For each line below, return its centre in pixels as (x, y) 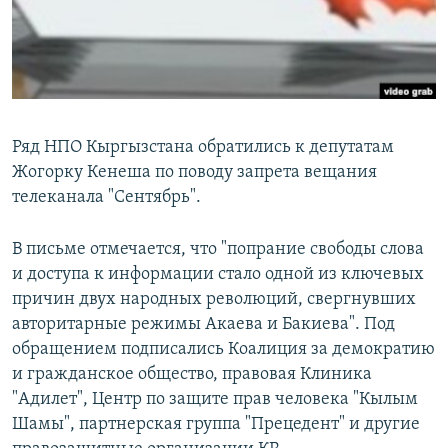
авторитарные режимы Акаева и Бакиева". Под (203, 325)
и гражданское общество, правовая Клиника (192, 375)
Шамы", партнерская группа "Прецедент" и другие (216, 425)
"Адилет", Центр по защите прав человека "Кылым (215, 400)
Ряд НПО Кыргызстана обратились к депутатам (203, 148)
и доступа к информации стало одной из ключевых (218, 275)
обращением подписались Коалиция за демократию (223, 350)
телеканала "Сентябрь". (106, 198)
